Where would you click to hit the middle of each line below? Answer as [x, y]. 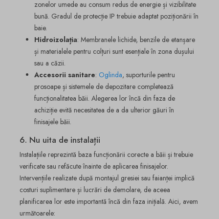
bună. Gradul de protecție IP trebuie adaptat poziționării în [116, 16]
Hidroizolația [56, 40]
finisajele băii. [53, 122]
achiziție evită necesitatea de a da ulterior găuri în [104, 110]
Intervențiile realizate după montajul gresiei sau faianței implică [107, 178]
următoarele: [37, 213]
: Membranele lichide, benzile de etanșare [136, 40]
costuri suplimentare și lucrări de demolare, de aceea [95, 189]
